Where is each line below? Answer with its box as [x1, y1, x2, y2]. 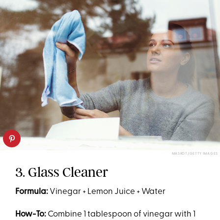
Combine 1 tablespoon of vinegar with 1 [46, 210, 196, 219]
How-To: [15, 210, 47, 219]
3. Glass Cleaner [15, 164, 109, 181]
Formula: [15, 188, 49, 196]
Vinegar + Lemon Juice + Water [48, 188, 166, 196]
